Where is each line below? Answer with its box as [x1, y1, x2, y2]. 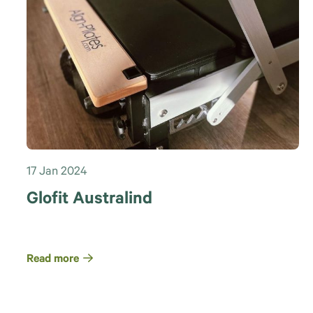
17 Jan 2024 [26, 166, 87, 180]
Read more [26, 253, 79, 266]
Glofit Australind [26, 190, 152, 210]
